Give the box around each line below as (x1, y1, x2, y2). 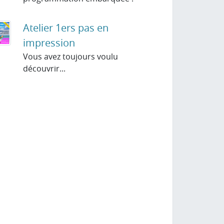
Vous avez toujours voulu (22, 51, 118, 62)
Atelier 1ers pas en (22, 21, 108, 34)
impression (22, 36, 75, 49)
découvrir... (22, 63, 65, 74)
